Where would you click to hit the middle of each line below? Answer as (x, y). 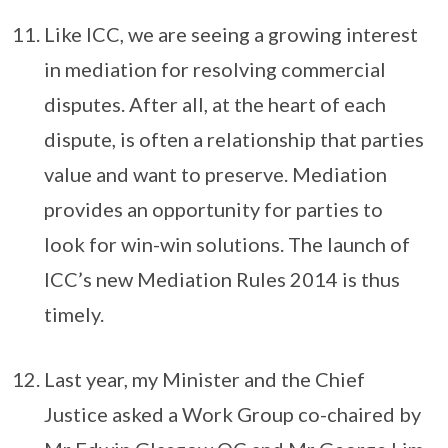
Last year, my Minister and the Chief (204, 379)
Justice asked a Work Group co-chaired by (232, 414)
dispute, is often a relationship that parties (234, 139)
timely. (74, 314)
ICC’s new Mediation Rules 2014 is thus (222, 279)
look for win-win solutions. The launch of (227, 244)
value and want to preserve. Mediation (215, 174)
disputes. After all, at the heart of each (215, 104)
